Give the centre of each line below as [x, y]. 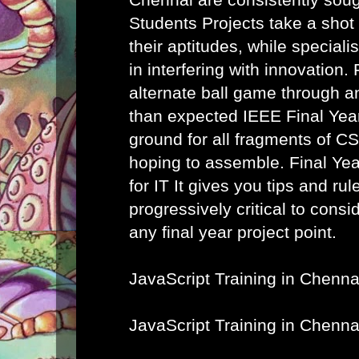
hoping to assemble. [209, 162]
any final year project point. [233, 232]
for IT [149, 186]
